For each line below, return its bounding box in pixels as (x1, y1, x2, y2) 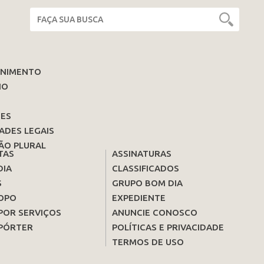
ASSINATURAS (112, 148, 172, 159)
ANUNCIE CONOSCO (112, 207, 198, 217)
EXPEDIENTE (112, 192, 166, 203)
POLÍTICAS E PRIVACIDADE (112, 222, 225, 232)
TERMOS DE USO (112, 236, 184, 247)
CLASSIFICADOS (112, 163, 180, 173)
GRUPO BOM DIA (112, 177, 183, 188)
